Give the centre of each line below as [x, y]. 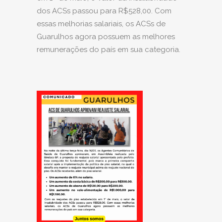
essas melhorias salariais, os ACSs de [101, 24]
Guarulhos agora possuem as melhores [106, 37]
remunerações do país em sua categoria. [109, 50]
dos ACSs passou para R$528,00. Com [104, 11]
